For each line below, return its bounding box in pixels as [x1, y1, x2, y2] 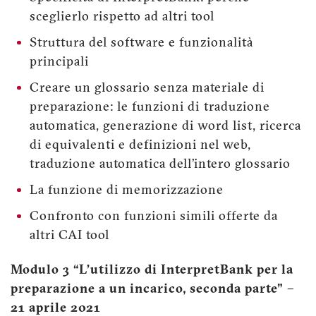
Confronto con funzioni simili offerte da [30, 209, 278, 224]
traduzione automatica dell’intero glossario [30, 157, 291, 171]
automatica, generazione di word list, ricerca [30, 119, 301, 133]
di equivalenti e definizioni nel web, [30, 138, 251, 152]
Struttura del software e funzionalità [30, 36, 253, 50]
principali [30, 55, 89, 69]
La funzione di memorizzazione [30, 183, 224, 197]
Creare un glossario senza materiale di [30, 81, 265, 95]
